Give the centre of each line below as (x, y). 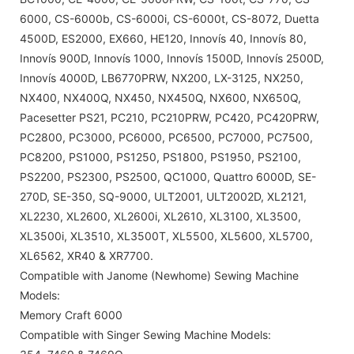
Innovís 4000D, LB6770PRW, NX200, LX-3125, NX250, (162, 77)
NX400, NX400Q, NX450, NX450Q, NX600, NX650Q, (160, 97)
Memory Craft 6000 (71, 314)
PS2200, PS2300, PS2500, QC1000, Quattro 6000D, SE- (168, 176)
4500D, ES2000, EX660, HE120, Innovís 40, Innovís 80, (163, 38)
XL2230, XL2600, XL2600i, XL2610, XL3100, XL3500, (160, 216)
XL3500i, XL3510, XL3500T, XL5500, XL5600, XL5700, (166, 235)
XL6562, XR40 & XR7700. (87, 255)
